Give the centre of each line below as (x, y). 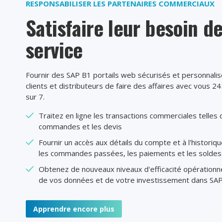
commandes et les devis (80, 126)
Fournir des (46, 75)
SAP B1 (79, 75)
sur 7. (35, 96)
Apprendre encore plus (74, 209)
